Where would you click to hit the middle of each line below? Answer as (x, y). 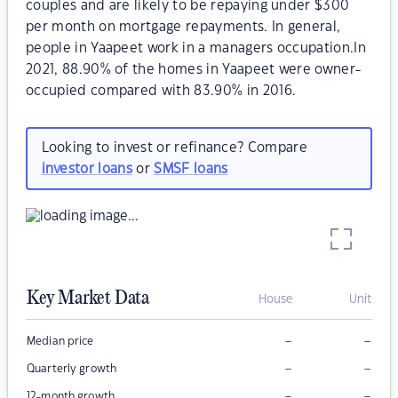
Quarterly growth (72, 369)
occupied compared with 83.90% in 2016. (161, 91)
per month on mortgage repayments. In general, (183, 27)
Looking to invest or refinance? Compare (174, 147)
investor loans (87, 169)
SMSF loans (191, 169)
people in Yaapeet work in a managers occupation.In (196, 48)
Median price (60, 342)
